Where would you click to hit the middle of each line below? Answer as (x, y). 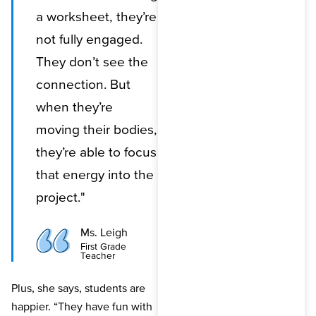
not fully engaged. (89, 38)
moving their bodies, (97, 129)
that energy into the (95, 174)
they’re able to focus (96, 151)
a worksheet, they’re (96, 16)
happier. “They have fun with (82, 306)
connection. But (83, 84)
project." (61, 196)
